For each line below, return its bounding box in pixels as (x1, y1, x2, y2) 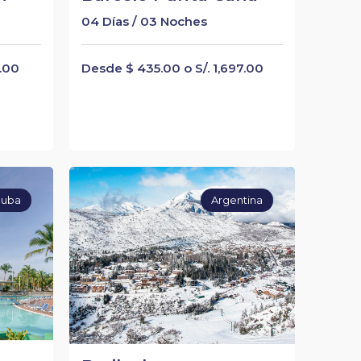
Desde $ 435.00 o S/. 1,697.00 (81, 60, 263, 76)
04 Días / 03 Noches (81, 14, 207, 29)
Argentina (211, 193, 263, 207)
